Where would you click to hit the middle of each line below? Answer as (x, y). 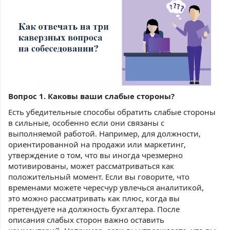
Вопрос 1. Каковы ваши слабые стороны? (91, 96)
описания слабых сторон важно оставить (86, 219)
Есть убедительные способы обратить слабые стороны (112, 112)
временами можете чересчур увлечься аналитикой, (106, 187)
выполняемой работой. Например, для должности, (104, 133)
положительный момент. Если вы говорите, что (99, 176)
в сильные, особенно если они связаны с (86, 122)
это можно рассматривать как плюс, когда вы (94, 198)
